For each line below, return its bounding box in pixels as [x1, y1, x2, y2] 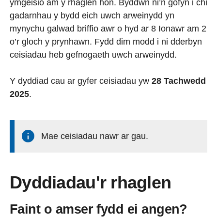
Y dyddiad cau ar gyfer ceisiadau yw [10, 76, 152, 86]
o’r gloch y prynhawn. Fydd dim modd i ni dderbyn [10, 37, 202, 46]
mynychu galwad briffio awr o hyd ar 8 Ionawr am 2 [10, 24, 206, 33]
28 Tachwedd [152, 76, 206, 86]
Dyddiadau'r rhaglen [10, 172, 171, 192]
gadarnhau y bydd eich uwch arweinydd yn [10, 11, 174, 20]
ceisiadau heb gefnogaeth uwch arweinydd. [10, 50, 177, 60]
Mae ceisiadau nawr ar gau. [41, 131, 148, 141]
